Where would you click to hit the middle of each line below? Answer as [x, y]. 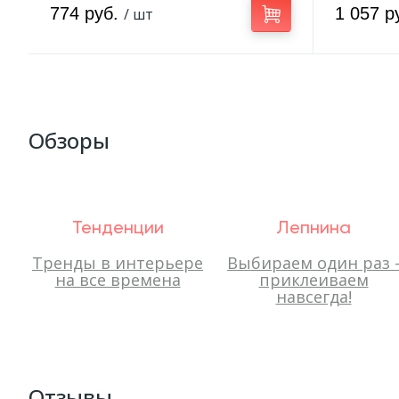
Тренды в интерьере [118, 263]
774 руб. [87, 13]
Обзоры [69, 140]
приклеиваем [313, 280]
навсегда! [313, 297]
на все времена [118, 280]
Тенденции [118, 229]
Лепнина [313, 229]
